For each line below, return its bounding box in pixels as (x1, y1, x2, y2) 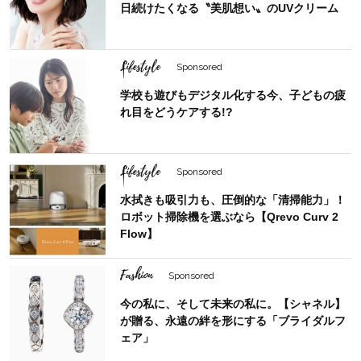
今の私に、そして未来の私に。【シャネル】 (120, 297, 346, 311)
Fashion (120, 266, 153, 286)
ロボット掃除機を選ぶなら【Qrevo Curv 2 (120, 210, 339, 223)
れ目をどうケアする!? (120, 106, 234, 119)
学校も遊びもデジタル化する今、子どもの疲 (120, 89, 346, 102)
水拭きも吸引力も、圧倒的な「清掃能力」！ (120, 193, 346, 206)
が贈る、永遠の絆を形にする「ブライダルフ (120, 314, 346, 328)
